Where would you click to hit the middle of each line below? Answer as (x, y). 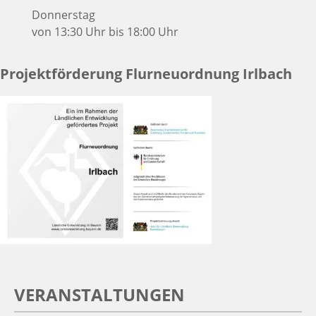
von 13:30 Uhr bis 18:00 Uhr (105, 31)
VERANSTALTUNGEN (99, 295)
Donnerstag (63, 14)
